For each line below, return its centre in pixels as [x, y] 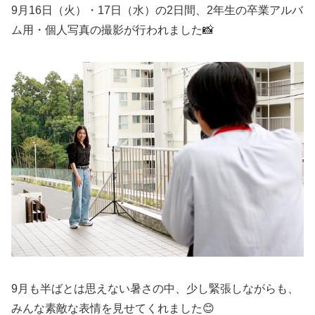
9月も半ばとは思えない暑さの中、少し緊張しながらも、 [155, 288]
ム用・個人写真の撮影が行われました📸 [112, 30]
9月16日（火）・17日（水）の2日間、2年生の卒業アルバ [157, 10]
